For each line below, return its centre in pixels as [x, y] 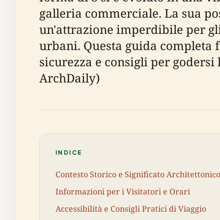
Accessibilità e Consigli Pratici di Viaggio [131, 208]
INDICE [69, 152]
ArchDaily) [69, 78]
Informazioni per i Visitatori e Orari [123, 191]
